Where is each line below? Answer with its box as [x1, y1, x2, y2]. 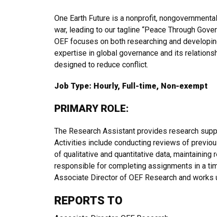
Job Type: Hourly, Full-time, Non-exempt [54, 81, 208, 91]
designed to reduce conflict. [54, 60, 148, 69]
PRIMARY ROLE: [54, 103, 131, 114]
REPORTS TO [54, 194, 123, 207]
